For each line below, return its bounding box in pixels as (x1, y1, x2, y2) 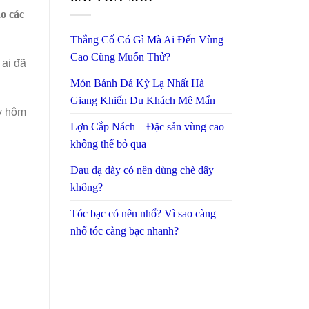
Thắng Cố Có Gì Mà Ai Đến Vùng (70, 33, 223, 46)
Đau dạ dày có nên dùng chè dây (70, 163, 214, 176)
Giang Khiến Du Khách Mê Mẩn (70, 94, 215, 106)
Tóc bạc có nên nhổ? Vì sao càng (70, 207, 216, 219)
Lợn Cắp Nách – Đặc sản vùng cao (70, 120, 224, 132)
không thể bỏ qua (70, 137, 146, 150)
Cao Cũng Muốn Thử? (70, 50, 170, 63)
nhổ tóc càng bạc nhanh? (70, 224, 179, 237)
